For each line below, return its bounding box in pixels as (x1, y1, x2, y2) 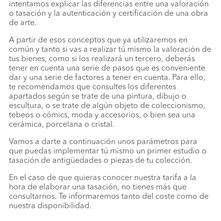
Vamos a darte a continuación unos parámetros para (9, 138, 197, 147)
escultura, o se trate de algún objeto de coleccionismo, (9, 102, 205, 110)
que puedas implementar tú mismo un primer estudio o (9, 147, 207, 156)
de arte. (9, 19, 37, 28)
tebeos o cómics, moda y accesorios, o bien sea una (9, 111, 195, 120)
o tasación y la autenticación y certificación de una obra (9, 10, 208, 18)
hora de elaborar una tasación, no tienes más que (9, 184, 186, 192)
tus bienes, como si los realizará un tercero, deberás (9, 55, 195, 64)
